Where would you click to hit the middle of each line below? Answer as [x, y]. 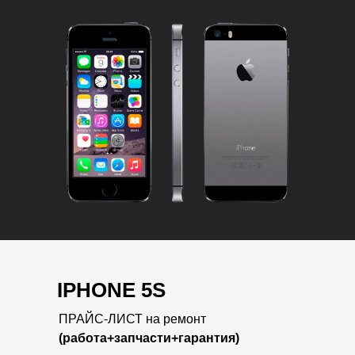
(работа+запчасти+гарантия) [149, 338]
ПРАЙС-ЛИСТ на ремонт [132, 319]
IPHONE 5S [111, 290]
